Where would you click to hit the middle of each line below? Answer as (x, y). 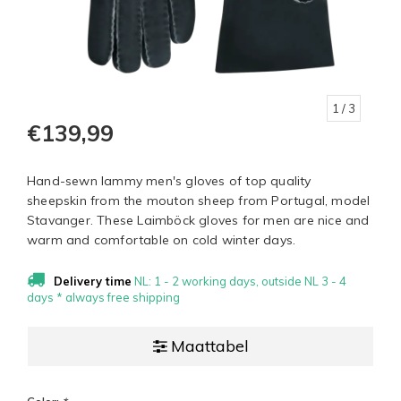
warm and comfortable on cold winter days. (162, 240)
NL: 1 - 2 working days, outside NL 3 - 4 (239, 282)
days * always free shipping (103, 298)
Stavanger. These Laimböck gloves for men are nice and (198, 221)
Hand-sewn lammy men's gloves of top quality (169, 181)
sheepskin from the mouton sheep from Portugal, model (199, 201)
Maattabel (209, 346)
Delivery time (93, 282)
